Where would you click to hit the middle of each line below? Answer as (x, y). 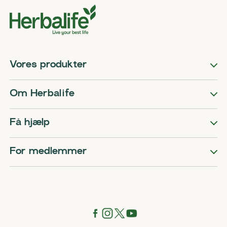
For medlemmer (49, 152)
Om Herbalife (42, 94)
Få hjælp (30, 123)
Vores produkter (49, 65)
